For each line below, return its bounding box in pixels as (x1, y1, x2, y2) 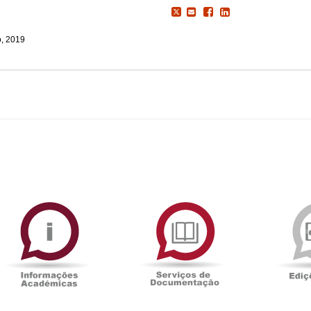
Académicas (97, 210, 161, 224)
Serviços (233, 195, 277, 209)
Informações (97, 195, 162, 209)
